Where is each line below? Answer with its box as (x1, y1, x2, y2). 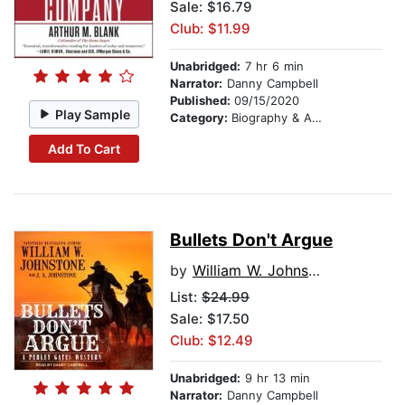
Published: (170, 93, 234, 108)
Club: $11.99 (170, 20, 250, 38)
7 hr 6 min (240, 59, 304, 74)
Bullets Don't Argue (170, 230, 333, 251)
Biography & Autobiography (231, 110, 312, 126)
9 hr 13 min (240, 371, 310, 386)
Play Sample (55, 106, 131, 122)
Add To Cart (47, 140, 120, 156)
